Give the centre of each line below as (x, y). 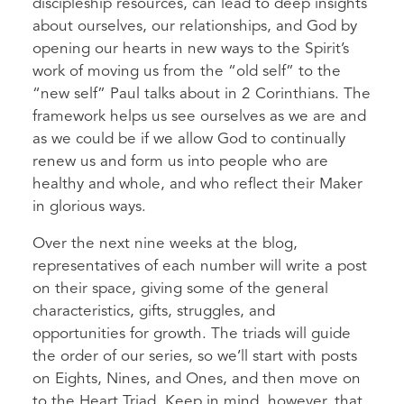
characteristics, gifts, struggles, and (154, 311)
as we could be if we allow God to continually (189, 139)
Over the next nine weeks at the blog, (165, 243)
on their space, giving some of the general (180, 289)
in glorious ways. (89, 207)
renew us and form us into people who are (180, 161)
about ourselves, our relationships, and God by (195, 26)
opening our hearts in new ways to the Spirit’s (191, 49)
